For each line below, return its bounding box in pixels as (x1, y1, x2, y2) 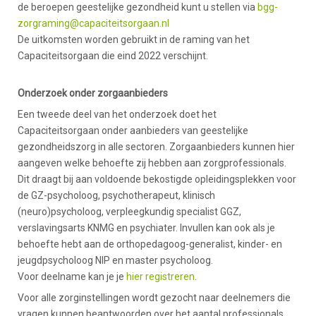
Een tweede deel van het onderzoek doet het (18, 109, 217, 121)
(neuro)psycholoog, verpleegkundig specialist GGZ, (18, 206, 241, 218)
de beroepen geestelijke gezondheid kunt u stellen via (18, 1, 257, 13)
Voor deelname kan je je (18, 271, 126, 283)
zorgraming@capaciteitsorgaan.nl (18, 18, 169, 30)
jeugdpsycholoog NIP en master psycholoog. (18, 255, 213, 267)
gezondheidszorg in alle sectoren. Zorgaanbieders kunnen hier (18, 141, 295, 153)
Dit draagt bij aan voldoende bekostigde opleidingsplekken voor (18, 174, 296, 186)
